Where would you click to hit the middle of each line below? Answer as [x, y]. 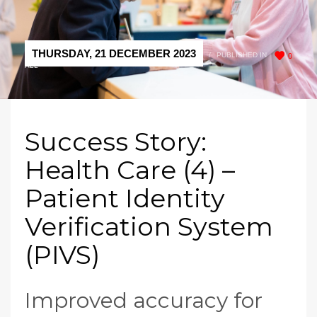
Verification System [149, 227]
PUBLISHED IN [242, 55]
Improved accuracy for [144, 301]
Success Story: [116, 142]
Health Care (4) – [130, 170]
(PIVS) [62, 255]
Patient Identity [125, 198]
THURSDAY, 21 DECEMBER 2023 [114, 54]
